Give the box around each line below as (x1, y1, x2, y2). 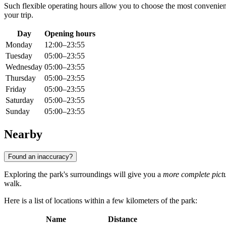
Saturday (6, 96, 34, 105)
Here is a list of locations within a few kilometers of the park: (4, 196, 197, 205)
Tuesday (6, 51, 32, 61)
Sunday (6, 107, 30, 116)
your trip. (4, 11, 33, 20)
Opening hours (44, 29, 95, 38)
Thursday (6, 74, 36, 83)
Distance (108, 214, 137, 223)
